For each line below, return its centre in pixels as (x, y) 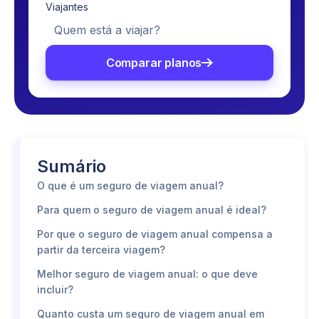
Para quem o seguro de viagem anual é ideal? (152, 210)
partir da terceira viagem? (101, 250)
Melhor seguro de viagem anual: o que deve (147, 274)
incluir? (55, 289)
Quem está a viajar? (107, 30)
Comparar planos (154, 63)
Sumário (72, 166)
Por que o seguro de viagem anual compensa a (155, 234)
